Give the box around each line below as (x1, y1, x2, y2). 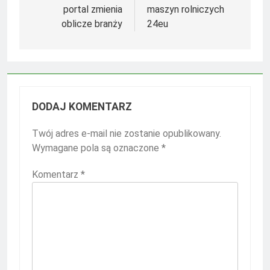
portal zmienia (63, 3, 122, 15)
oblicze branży (61, 17, 122, 30)
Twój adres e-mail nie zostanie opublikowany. (32, 127, 221, 139)
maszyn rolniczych (147, 3, 224, 15)
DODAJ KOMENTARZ (32, 100, 132, 113)
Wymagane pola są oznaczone (32, 142, 162, 154)
